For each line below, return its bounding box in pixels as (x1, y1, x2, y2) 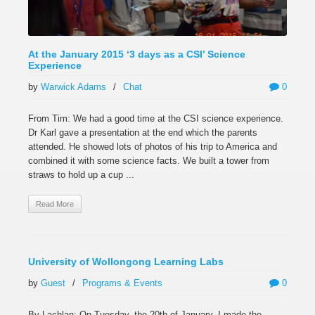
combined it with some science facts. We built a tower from (28, 155, 269, 166)
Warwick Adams (41, 82, 106, 92)
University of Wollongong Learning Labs (28, 256, 224, 267)
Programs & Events (82, 278, 162, 288)
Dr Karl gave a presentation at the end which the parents (28, 127, 257, 138)
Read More (36, 200, 74, 208)
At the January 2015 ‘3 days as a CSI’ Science (28, 49, 245, 60)
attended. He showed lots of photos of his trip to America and (28, 141, 277, 152)
